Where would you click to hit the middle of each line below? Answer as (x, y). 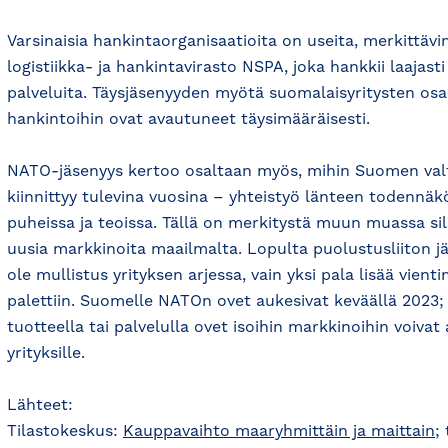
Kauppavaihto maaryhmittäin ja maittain (279, 431)
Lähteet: (40, 405)
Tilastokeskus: (65, 431)
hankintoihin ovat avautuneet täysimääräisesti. (188, 119)
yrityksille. (46, 353)
